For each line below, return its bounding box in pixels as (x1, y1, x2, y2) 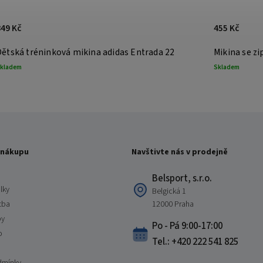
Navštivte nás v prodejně (131, 146, 228, 159)
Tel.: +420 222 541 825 (152, 235, 238, 249)
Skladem (214, 62, 240, 72)
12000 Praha (152, 198, 194, 211)
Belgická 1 (152, 186, 186, 198)
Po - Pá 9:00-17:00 (152, 219, 222, 234)
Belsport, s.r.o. (152, 171, 212, 186)
